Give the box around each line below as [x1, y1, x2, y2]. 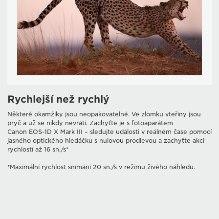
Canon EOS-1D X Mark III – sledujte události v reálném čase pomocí [7, 128, 212, 136]
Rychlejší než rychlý [7, 93, 109, 106]
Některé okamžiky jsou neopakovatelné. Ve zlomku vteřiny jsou [7, 110, 201, 118]
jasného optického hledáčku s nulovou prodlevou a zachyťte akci [7, 137, 204, 145]
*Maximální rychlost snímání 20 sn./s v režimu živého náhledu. [7, 163, 195, 171]
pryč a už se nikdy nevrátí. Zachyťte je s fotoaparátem [7, 119, 173, 127]
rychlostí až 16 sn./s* [7, 146, 68, 153]
